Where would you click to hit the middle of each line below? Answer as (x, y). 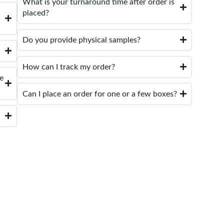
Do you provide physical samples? (81, 40)
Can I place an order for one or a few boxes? (99, 94)
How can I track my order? (68, 67)
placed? (35, 13)
